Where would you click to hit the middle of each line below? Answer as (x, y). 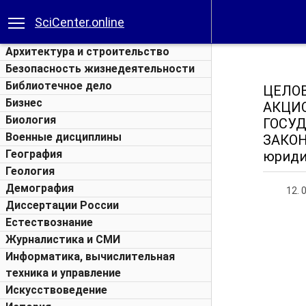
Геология (30, 171)
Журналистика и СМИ (63, 239)
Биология (31, 120)
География (34, 154)
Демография (40, 188)
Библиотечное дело (59, 86)
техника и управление (63, 273)
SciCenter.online (80, 22)
